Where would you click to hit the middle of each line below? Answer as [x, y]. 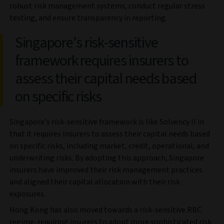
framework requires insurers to [102, 61]
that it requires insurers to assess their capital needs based [110, 134]
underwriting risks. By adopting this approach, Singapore [107, 158]
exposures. [28, 194]
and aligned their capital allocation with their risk [95, 182]
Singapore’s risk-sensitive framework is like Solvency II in [107, 122]
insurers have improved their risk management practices [106, 170]
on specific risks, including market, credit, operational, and [109, 146]
